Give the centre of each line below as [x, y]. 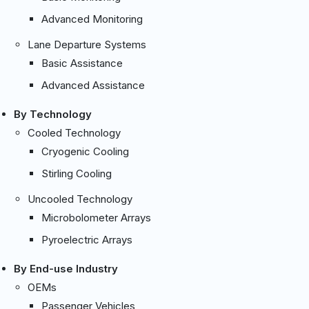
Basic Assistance [82, 63]
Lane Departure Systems [87, 44]
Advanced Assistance [93, 85]
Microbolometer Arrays [96, 217]
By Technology [53, 114]
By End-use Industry [66, 268]
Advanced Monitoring [92, 19]
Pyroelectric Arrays [87, 239]
